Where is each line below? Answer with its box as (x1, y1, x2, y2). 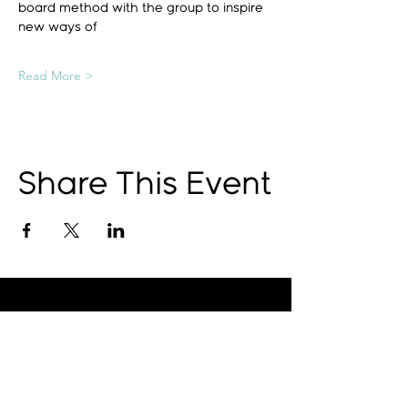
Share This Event (18, 169, 272, 200)
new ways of (18, 21, 97, 34)
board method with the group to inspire (18, 2, 267, 15)
